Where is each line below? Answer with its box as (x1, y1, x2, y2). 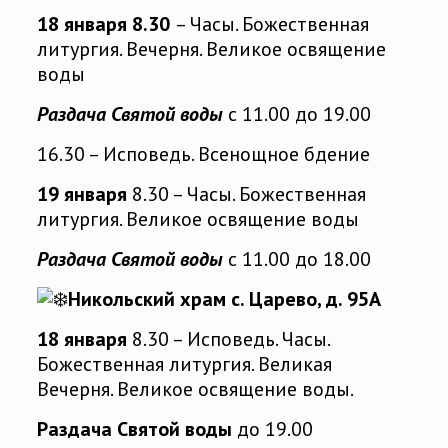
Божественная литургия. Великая (36, 351, 332, 378)
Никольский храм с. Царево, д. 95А (67, 286, 381, 313)
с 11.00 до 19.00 (227, 101, 371, 128)
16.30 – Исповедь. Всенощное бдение (36, 141, 370, 168)
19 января (36, 181, 127, 208)
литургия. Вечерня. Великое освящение (36, 36, 386, 63)
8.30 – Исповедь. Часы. (126, 326, 329, 353)
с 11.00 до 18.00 (222, 246, 371, 273)
